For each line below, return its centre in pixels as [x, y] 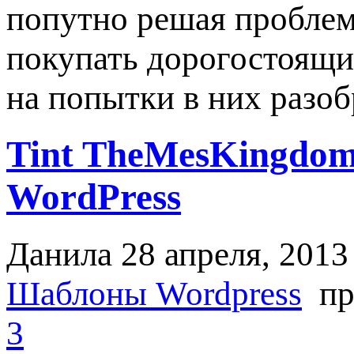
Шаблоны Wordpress [154, 294]
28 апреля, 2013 [235, 254]
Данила [59, 254]
